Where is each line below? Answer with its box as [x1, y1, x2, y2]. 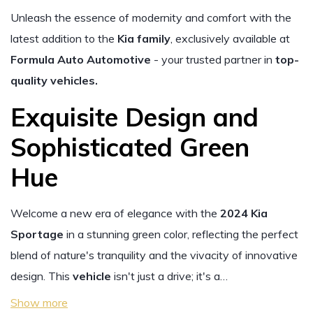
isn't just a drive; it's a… [111, 269, 228, 283]
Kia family [117, 31, 170, 45]
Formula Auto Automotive [10, 52, 151, 66]
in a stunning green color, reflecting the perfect [64, 227, 298, 241]
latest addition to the [10, 31, 117, 45]
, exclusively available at [170, 31, 290, 45]
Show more [10, 296, 68, 310]
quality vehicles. [10, 73, 98, 87]
